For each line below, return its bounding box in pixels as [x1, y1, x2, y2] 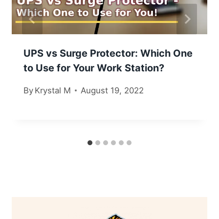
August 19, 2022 [81, 86, 144, 96]
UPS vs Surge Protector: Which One [23, 47, 193, 59]
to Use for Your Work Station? [23, 62, 164, 74]
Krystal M [35, 86, 71, 96]
